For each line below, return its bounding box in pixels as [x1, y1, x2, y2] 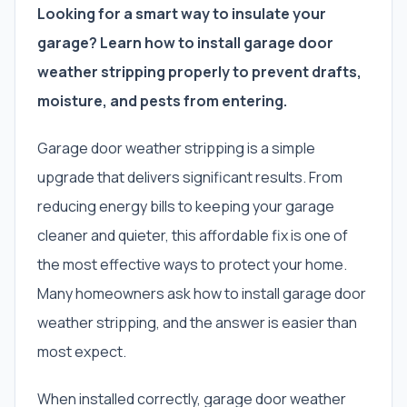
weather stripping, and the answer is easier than [37, 313, 357, 333]
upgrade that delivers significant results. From [37, 167, 342, 187]
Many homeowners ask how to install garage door [37, 283, 366, 303]
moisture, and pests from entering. [37, 91, 287, 111]
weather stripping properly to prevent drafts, [37, 62, 362, 82]
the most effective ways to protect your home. [37, 254, 347, 274]
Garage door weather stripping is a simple [37, 138, 315, 158]
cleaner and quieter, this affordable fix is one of [37, 225, 348, 245]
